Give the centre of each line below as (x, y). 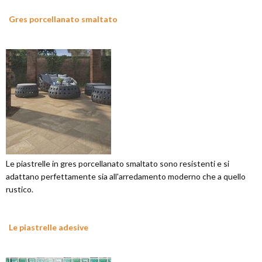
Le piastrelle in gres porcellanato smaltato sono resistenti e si (118, 163)
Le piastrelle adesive (49, 227)
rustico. (20, 189)
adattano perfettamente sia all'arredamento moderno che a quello (126, 176)
